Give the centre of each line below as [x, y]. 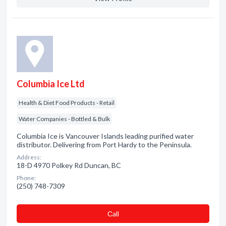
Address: [29, 157]
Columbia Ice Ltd [51, 84]
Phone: [26, 178]
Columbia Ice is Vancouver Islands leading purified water [105, 136]
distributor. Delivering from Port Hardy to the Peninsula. [104, 145]
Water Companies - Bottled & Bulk [64, 119]
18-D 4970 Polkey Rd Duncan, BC [69, 165]
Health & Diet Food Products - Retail [67, 103]
